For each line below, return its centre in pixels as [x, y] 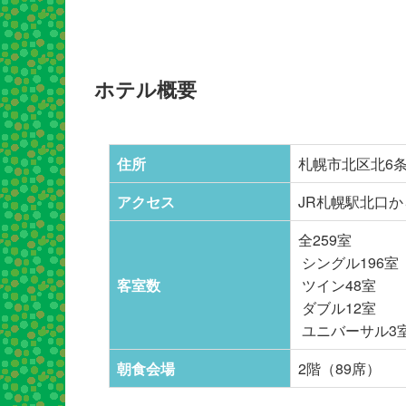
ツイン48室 [337, 285]
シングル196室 [348, 262]
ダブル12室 [337, 307]
